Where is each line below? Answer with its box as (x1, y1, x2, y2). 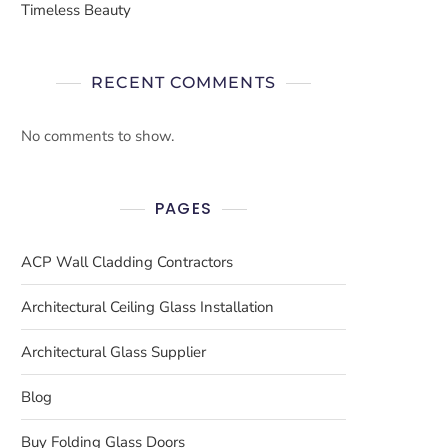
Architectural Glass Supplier (21, 342, 206, 362)
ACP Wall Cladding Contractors (21, 252, 233, 272)
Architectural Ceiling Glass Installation (21, 297, 274, 317)
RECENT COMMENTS (91, 73, 276, 92)
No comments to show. (21, 126, 174, 146)
